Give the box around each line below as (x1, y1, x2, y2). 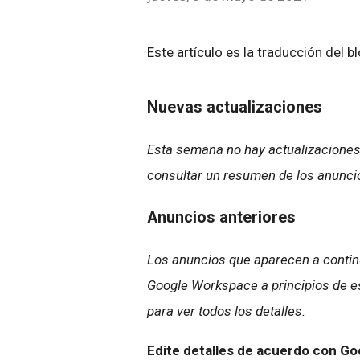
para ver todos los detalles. (147, 303, 305, 319)
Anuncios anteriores (147, 208, 300, 227)
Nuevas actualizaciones (147, 98, 326, 117)
